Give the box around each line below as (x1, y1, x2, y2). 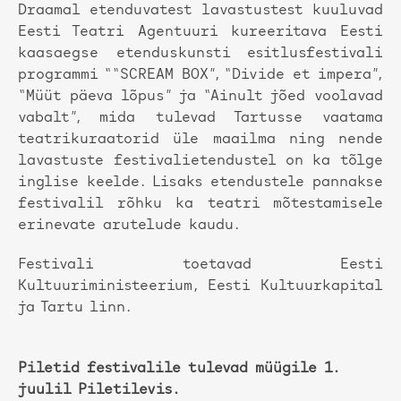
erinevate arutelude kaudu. (18, 218, 254, 234)
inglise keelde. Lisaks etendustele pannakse (18, 175, 383, 191)
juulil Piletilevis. (18, 383, 179, 398)
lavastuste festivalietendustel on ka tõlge (18, 154, 383, 169)
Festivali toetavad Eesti (18, 258, 383, 273)
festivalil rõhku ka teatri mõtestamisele (18, 197, 383, 212)
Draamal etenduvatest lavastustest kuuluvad (18, 4, 383, 19)
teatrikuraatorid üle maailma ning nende (18, 132, 383, 148)
